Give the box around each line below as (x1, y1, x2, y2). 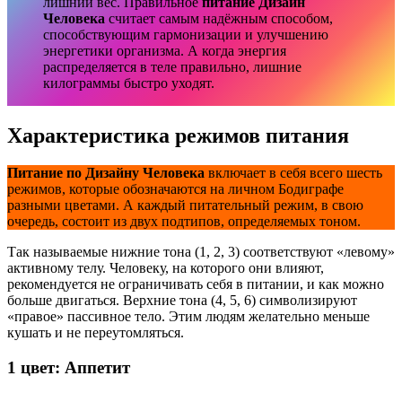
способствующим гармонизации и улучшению (43, 26, 328, 42)
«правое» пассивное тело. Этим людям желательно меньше (7, 309, 370, 325)
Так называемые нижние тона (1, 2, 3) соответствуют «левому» (7, 244, 395, 260)
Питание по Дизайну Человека (7, 165, 205, 181)
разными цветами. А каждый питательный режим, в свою (7, 197, 363, 214)
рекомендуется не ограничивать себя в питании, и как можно (7, 276, 384, 293)
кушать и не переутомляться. (7, 325, 184, 341)
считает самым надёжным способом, (105, 10, 333, 26)
